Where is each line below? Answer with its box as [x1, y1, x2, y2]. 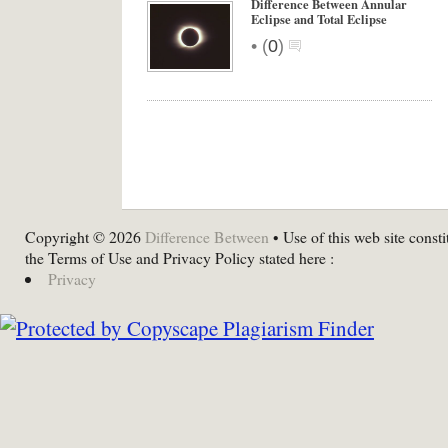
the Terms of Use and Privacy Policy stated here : [25, 247, 334, 268]
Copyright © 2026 [25, 226, 145, 247]
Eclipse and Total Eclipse [251, 10, 387, 28]
